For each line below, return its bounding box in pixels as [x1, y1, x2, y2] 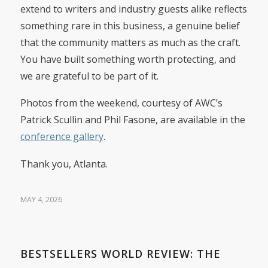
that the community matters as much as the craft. [20, 35, 240, 49]
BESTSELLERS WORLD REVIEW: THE [20, 246, 221, 261]
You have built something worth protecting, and [20, 52, 236, 66]
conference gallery [20, 130, 103, 144]
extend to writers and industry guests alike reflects [20, 2, 247, 16]
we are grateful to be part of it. [20, 69, 159, 83]
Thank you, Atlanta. [20, 157, 108, 170]
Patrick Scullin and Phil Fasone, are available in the [20, 113, 245, 127]
